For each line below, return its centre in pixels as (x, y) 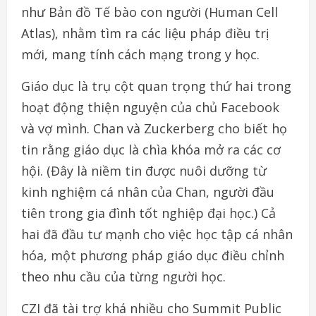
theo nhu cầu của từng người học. (123, 277)
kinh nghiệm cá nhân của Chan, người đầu (148, 192)
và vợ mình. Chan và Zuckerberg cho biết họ (154, 129)
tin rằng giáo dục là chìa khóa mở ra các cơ (151, 150)
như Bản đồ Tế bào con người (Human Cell (150, 12)
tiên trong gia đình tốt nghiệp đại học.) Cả (148, 213)
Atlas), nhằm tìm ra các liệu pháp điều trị (145, 34)
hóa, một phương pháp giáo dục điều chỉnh (153, 256)
